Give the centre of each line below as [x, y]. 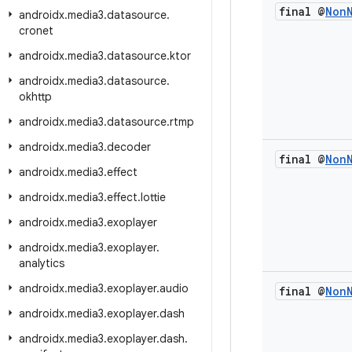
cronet [36, 31]
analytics [42, 263]
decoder [129, 147]
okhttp [35, 97]
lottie [153, 197]
